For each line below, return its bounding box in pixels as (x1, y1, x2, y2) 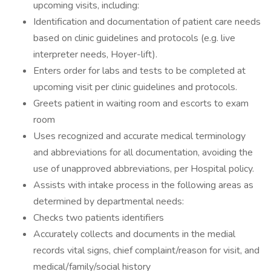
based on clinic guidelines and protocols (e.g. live (33, 31, 235, 45)
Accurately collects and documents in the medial (33, 227, 235, 241)
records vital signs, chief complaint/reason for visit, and (33, 244, 260, 257)
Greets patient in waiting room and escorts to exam (33, 97, 249, 110)
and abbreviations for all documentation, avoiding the (33, 146, 253, 159)
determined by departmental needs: (33, 195, 184, 208)
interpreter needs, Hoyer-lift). (33, 48, 157, 61)
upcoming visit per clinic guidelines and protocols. (33, 80, 237, 94)
